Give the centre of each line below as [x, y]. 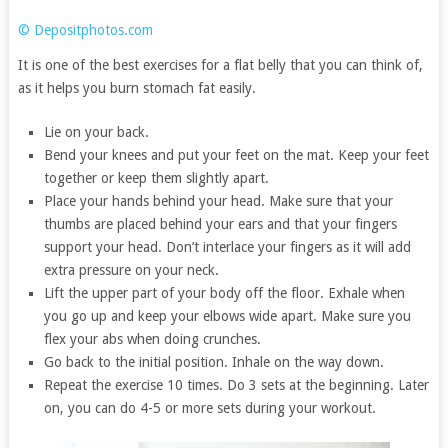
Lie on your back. [97, 131]
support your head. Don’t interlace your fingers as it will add [228, 246]
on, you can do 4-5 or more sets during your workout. [210, 407]
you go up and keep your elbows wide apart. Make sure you [228, 315]
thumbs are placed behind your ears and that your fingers [221, 223]
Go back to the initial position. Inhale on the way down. [214, 361]
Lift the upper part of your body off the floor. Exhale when [225, 292]
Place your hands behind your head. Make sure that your [219, 200]
